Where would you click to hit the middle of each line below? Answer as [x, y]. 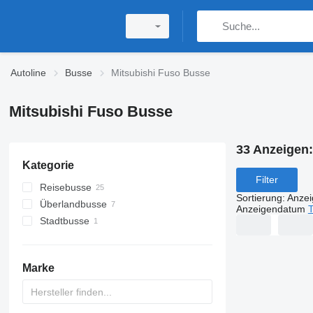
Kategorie [48, 165]
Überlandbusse [73, 204]
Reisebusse [65, 187]
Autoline [28, 73]
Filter [267, 180]
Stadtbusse [64, 221]
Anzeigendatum [270, 209]
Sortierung [259, 197]
